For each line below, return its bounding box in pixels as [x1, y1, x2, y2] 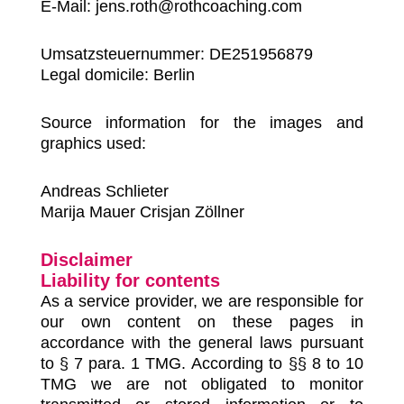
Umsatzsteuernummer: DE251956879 [40, 45, 313, 63]
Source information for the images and [40, 114, 363, 132]
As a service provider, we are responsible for [40, 292, 363, 310]
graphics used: [40, 134, 146, 152]
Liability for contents [40, 271, 220, 290]
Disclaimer [40, 250, 133, 270]
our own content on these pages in [40, 313, 363, 331]
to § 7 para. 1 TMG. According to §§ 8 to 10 [40, 354, 363, 372]
